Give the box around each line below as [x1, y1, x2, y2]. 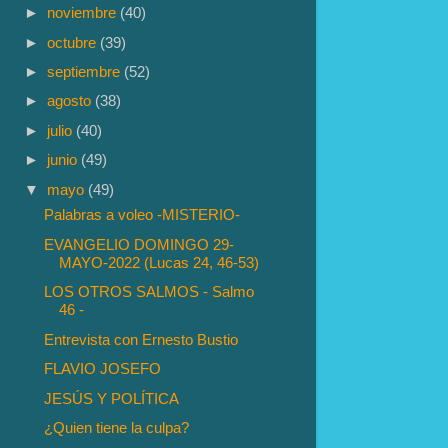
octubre [47, 33, 101, 51]
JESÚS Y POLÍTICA [44, 389, 180, 407]
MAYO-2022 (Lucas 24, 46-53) [59, 253, 260, 271]
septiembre [47, 63, 125, 81]
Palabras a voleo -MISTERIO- [44, 206, 241, 224]
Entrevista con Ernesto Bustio [44, 330, 239, 348]
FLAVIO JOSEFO [44, 360, 162, 378]
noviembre [47, 4, 121, 22]
